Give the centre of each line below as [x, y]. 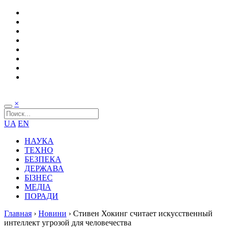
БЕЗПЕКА [43, 159]
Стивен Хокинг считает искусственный [143, 213]
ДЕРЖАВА [44, 168]
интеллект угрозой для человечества [68, 223]
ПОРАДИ [41, 196]
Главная [18, 213]
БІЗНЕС [39, 178]
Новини [52, 213]
